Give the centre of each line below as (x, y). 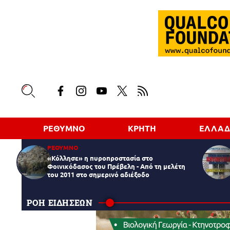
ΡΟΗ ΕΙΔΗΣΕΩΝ (60, 202)
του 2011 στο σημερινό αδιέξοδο (98, 174)
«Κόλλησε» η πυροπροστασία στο (100, 158)
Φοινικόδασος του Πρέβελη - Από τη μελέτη (116, 166)
